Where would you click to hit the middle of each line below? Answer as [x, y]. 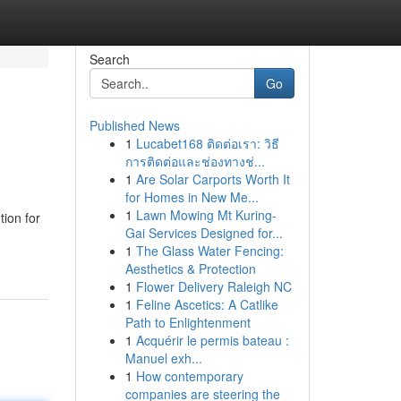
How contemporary [189, 376]
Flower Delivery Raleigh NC [213, 286]
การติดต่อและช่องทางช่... [195, 161]
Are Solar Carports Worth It [213, 179]
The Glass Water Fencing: [209, 251]
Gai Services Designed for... [204, 233]
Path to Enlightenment [188, 322]
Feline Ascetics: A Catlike [207, 304]
